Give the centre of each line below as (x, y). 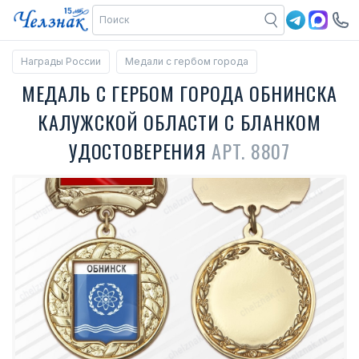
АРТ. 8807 (251, 151)
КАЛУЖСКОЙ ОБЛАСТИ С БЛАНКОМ (179, 122)
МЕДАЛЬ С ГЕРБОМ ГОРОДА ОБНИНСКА (179, 93)
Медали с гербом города (187, 61)
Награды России (61, 61)
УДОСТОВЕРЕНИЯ (141, 151)
